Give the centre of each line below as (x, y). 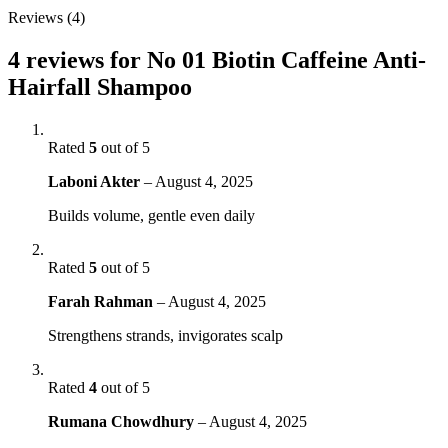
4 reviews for (77, 59)
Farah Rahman (102, 301)
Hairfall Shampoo (100, 86)
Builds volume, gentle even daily (151, 215)
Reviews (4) (46, 17)
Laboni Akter (96, 181)
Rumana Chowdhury (123, 421)
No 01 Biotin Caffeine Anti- (286, 59)
